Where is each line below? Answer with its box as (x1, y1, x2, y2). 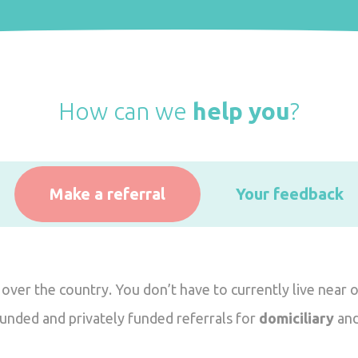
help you (193, 97, 290, 125)
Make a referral (50, 185, 165, 203)
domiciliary (259, 310, 334, 326)
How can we (58, 97, 193, 125)
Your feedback (236, 185, 344, 203)
